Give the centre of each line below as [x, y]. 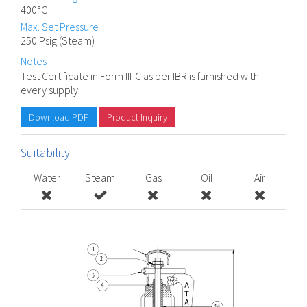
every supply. [50, 90]
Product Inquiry [137, 118]
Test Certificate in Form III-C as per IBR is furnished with [140, 76]
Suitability [45, 153]
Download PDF [59, 118]
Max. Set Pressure [60, 27]
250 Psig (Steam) [58, 41]
